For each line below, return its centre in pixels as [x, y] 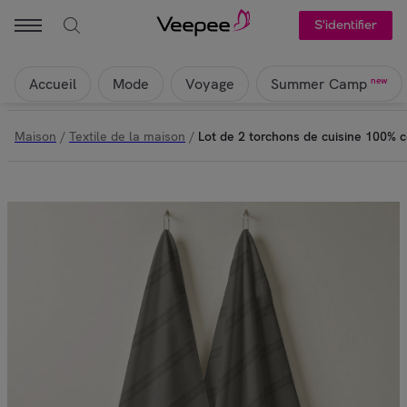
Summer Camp [319, 84]
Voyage [210, 84]
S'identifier [345, 25]
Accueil [53, 84]
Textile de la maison [127, 136]
